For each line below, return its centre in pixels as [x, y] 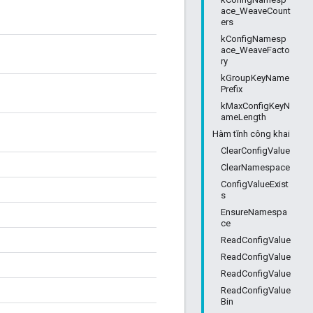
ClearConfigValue [255, 151]
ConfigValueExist [255, 184]
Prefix [232, 89]
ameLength [243, 117]
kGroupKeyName [255, 78]
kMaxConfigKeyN [255, 106]
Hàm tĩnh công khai [251, 134]
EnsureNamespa [254, 212]
